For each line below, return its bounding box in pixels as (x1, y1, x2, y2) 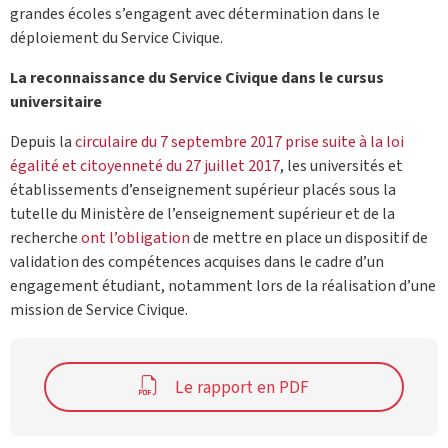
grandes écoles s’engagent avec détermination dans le (10, 2, 380, 25)
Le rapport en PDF (175, 374, 309, 400)
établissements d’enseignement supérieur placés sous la (10, 178, 396, 201)
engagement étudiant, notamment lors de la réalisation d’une (10, 274, 436, 297)
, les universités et (280, 154, 403, 177)
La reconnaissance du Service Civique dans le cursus (10, 66, 384, 89)
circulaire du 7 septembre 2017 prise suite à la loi (75, 130, 404, 153)
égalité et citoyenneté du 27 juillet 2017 (10, 154, 280, 177)
